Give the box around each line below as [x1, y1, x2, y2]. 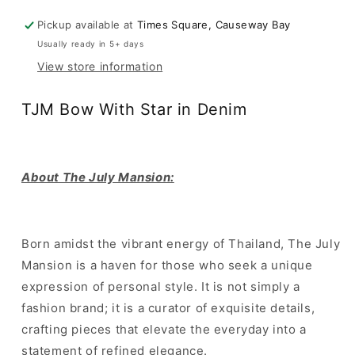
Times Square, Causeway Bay [137, 18, 291, 32]
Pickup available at [37, 18, 138, 32]
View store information [37, 59, 163, 74]
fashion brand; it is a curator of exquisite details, [21, 300, 315, 315]
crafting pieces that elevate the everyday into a [21, 321, 307, 337]
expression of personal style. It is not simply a [21, 278, 300, 294]
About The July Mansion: [21, 169, 174, 185]
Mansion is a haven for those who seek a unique [21, 257, 313, 273]
